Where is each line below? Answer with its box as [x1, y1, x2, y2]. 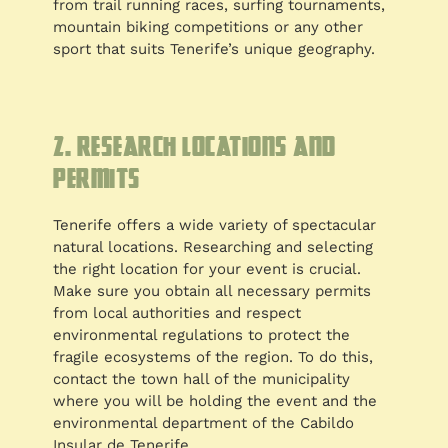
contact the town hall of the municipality [53, 370, 351, 389]
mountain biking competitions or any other [53, 18, 364, 37]
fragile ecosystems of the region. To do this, [53, 348, 374, 367]
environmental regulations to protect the [53, 326, 351, 345]
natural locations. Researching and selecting [53, 238, 374, 257]
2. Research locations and [53, 129, 336, 164]
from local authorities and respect [53, 304, 302, 323]
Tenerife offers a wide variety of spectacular [53, 216, 377, 235]
